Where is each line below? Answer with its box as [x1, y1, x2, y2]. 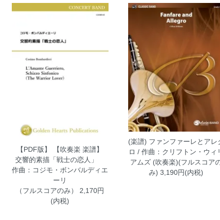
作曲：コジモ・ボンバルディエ [12, 166, 109, 174]
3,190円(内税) [158, 168, 204, 176]
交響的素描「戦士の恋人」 [15, 156, 105, 164]
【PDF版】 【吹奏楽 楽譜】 [17, 145, 104, 154]
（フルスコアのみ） [16, 187, 78, 195]
